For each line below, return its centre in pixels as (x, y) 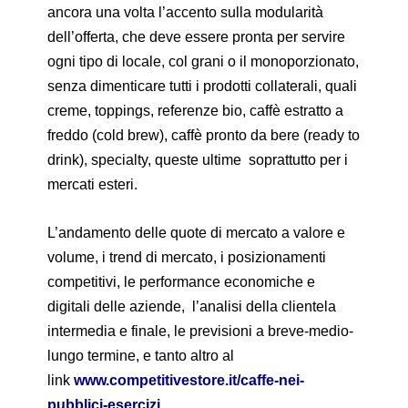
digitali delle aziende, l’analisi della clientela (192, 306)
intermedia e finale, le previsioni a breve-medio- (201, 331)
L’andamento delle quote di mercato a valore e (197, 232)
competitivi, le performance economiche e (182, 281)
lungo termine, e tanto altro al (141, 355)
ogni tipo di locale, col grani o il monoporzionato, (204, 61)
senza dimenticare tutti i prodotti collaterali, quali (203, 86)
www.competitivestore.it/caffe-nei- (189, 380)
